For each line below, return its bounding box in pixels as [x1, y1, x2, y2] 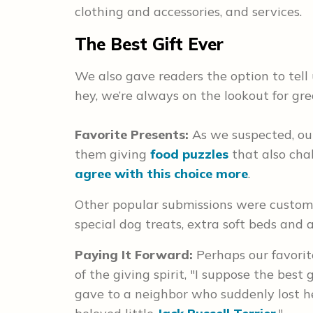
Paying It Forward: [75, 247, 196, 263]
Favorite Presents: [75, 126, 189, 143]
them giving [75, 146, 150, 162]
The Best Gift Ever [75, 34, 224, 54]
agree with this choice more [75, 166, 248, 182]
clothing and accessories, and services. [75, 3, 302, 20]
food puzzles [150, 146, 228, 162]
